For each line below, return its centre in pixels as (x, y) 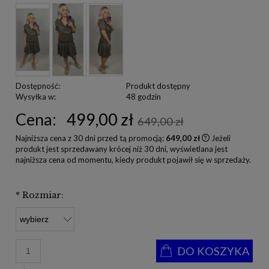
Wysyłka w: (36, 96)
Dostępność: (38, 86)
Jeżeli (221, 138)
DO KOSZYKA (213, 251)
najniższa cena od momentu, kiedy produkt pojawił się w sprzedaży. (133, 159)
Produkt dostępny (158, 86)
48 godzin (143, 96)
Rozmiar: (42, 195)
